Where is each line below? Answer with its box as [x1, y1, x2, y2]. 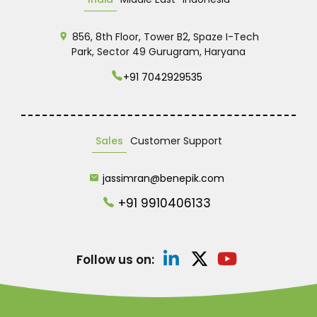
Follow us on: [76, 250, 154, 268]
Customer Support [129, 134, 222, 148]
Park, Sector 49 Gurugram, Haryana [71, 45, 246, 59]
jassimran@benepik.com [103, 171, 224, 185]
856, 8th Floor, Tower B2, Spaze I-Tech [71, 30, 259, 44]
